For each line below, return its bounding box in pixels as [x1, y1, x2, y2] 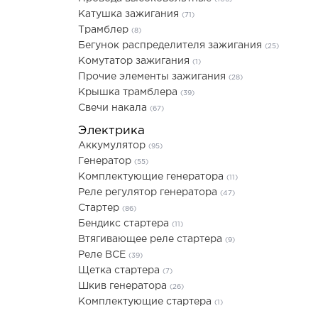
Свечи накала [78, 104, 150, 112]
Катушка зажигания [78, 10, 182, 18]
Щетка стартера [78, 266, 163, 275]
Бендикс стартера [78, 219, 172, 228]
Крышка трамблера [78, 88, 180, 97]
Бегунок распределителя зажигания [78, 41, 265, 50]
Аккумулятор [78, 141, 148, 150]
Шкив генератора [78, 282, 170, 290]
